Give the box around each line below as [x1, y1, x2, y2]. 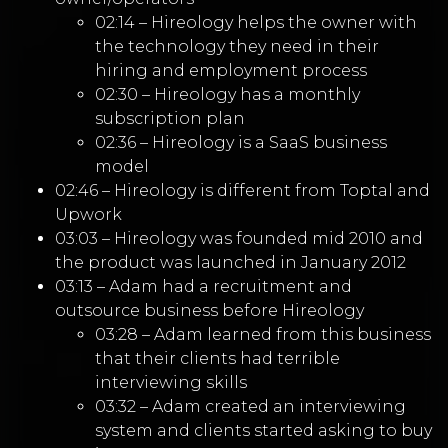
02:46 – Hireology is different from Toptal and [55, 181, 430, 201]
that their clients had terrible [95, 349, 340, 369]
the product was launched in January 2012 [55, 253, 406, 273]
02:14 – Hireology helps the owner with [95, 13, 417, 33]
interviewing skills [95, 373, 247, 393]
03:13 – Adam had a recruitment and [55, 277, 352, 297]
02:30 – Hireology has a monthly [95, 85, 360, 105]
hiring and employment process [95, 61, 367, 81]
